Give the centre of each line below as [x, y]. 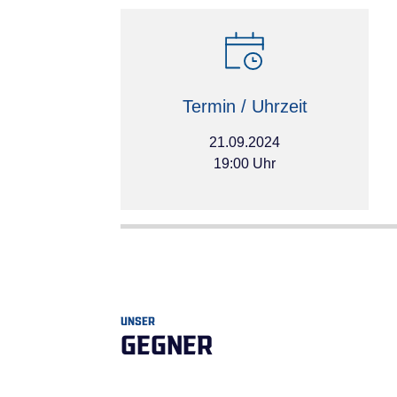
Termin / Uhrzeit [245, 107]
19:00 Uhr [245, 164]
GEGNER [167, 342]
